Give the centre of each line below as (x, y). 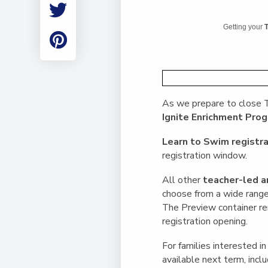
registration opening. (205, 221)
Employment (58, 12)
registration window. (205, 155)
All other (183, 180)
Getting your (244, 27)
